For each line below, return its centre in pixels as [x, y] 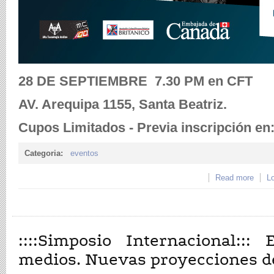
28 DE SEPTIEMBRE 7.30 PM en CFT [135, 81]
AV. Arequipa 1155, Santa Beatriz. [123, 104]
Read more [235, 178]
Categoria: [45, 153]
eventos [84, 153]
